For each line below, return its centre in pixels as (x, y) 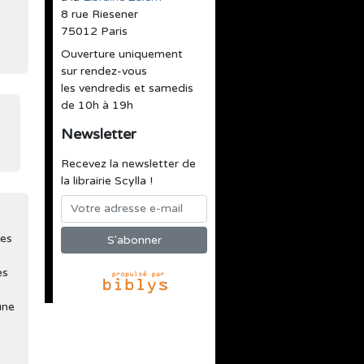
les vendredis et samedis (127, 88)
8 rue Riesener (100, 14)
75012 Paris (94, 31)
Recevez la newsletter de (128, 164)
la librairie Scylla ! (107, 181)
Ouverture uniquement (122, 54)
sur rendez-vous (104, 71)
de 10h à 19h (97, 105)
